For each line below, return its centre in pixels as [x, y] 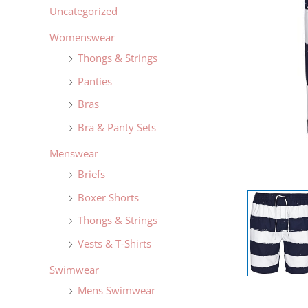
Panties [95, 81]
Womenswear [82, 37]
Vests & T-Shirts [114, 244]
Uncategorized [84, 11]
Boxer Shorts [108, 197]
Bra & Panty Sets [117, 128]
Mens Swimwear [117, 290]
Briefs [91, 174]
